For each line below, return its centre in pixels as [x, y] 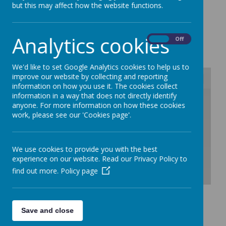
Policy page [79, 171]
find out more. [36, 171]
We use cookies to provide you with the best [85, 149]
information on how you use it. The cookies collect [95, 86]
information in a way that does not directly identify [94, 96]
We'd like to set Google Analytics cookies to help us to [101, 67]
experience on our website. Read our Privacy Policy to [100, 159]
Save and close [47, 210]
